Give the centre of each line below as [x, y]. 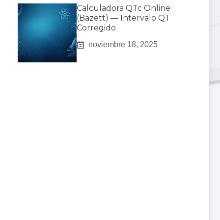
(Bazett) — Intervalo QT [124, 18]
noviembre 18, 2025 [123, 45]
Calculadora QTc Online [124, 8]
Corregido [96, 28]
